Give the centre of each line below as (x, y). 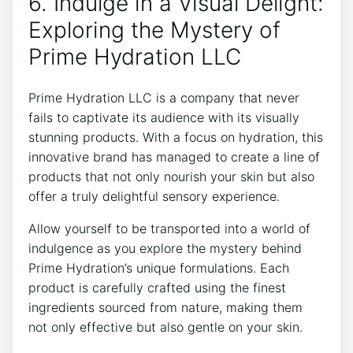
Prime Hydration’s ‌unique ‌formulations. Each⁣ (159, 268)
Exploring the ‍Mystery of (154, 30)
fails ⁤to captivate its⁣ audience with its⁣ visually (164, 118)
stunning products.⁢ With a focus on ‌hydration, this (176, 137)
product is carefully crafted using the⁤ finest (157, 288)
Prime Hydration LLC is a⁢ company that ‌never (164, 98)
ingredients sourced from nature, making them (165, 308)
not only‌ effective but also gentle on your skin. (165, 327)
